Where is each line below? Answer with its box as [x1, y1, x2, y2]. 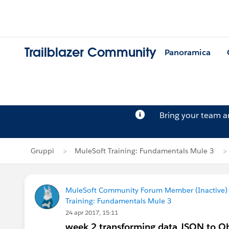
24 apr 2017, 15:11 [65, 208, 118, 217]
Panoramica [165, 47, 211, 58]
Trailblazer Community [25, 44, 156, 61]
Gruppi [31, 146, 54, 155]
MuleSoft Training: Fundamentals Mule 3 [75, 146, 214, 155]
